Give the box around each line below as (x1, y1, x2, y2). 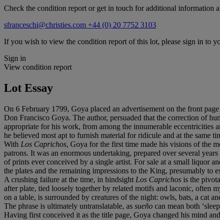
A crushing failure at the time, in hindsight (4, 175, 136, 184)
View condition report (4, 62, 72, 71)
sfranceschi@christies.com (4, 20, 88, 29)
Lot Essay (4, 81, 53, 94)
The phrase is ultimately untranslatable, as (4, 201, 135, 210)
